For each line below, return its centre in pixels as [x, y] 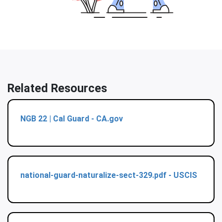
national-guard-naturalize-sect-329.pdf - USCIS [109, 175]
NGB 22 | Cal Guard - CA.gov [72, 119]
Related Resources [57, 88]
